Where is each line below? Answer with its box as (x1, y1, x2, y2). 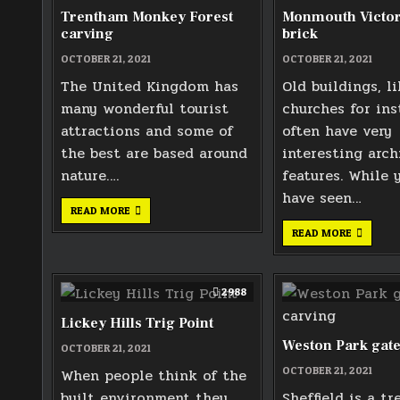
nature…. (61, 163, 119, 187)
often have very (282, 119, 393, 142)
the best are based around (61, 141, 247, 164)
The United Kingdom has (61, 74, 238, 97)
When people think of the (61, 363, 246, 387)
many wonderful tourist (61, 96, 229, 120)
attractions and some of (61, 119, 233, 142)
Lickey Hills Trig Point (61, 313, 213, 332)
